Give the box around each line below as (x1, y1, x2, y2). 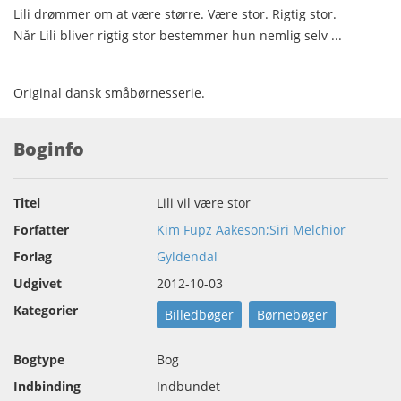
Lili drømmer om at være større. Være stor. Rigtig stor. (13, 5, 337, 23)
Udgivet (13, 275, 62, 293)
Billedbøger (165, 306, 234, 324)
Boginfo (13, 137, 84, 162)
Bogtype (13, 351, 64, 369)
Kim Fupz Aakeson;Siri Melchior (157, 221, 346, 239)
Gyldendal (157, 248, 218, 266)
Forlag (13, 248, 52, 266)
